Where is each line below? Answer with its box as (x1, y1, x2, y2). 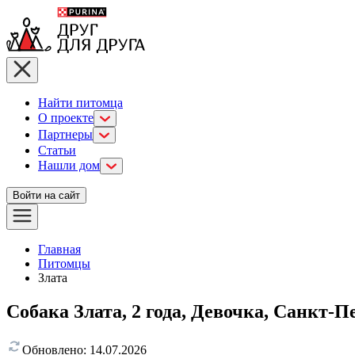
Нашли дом (38, 158, 100, 172)
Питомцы (38, 257, 90, 270)
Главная (38, 242, 81, 256)
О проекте (38, 111, 94, 124)
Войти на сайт (13, 189, 80, 201)
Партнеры (38, 128, 93, 141)
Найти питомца (38, 96, 123, 109)
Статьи (38, 143, 76, 157)
